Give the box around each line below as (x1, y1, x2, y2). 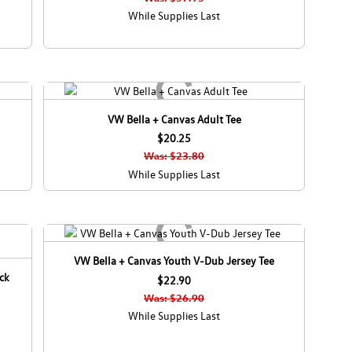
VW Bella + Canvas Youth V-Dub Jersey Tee (74, 254, 275, 268)
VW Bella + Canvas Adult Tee (107, 112, 241, 126)
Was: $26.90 (144, 291, 205, 304)
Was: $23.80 (144, 149, 205, 163)
